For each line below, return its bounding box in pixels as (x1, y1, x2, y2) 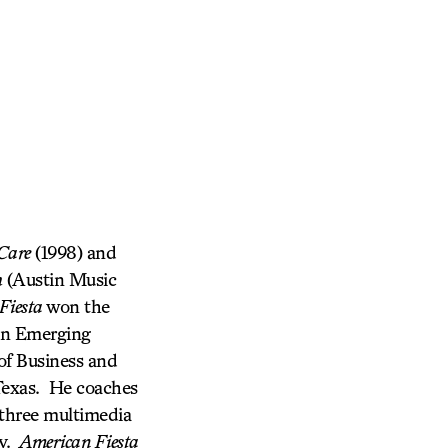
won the (42, 295, 110, 317)
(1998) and (30, 241, 116, 263)
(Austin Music (2, 268, 116, 290)
